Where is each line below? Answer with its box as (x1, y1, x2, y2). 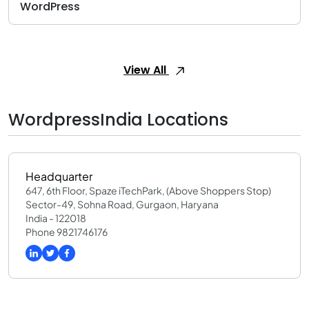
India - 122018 (26, 212, 86, 224)
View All (123, 62, 169, 78)
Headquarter (26, 169, 92, 183)
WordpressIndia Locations (8, 108, 228, 131)
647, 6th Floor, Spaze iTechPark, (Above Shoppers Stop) (26, 184, 271, 197)
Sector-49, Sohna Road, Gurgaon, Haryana (26, 198, 219, 210)
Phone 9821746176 (26, 226, 108, 238)
